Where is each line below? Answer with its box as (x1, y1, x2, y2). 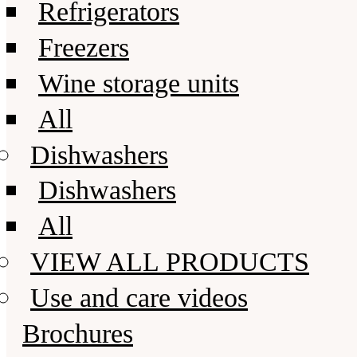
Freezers (38, 33, 129, 63)
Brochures (22, 319, 133, 349)
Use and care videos (30, 283, 248, 313)
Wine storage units (38, 69, 239, 99)
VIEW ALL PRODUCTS (30, 247, 309, 277)
